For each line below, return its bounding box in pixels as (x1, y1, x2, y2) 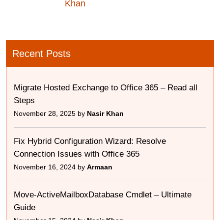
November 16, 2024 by (14, 163, 87, 171)
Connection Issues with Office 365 (14, 149, 139, 159)
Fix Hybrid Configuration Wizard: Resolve (14, 137, 166, 146)
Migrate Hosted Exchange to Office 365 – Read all (14, 83, 197, 93)
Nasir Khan (87, 110, 124, 118)
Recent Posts (12, 48, 71, 59)
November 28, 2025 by (14, 110, 87, 118)
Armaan (87, 163, 112, 171)
